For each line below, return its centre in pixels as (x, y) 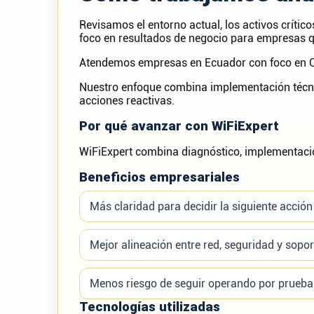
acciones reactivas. (127, 101)
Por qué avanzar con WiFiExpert (179, 126)
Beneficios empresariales (159, 177)
